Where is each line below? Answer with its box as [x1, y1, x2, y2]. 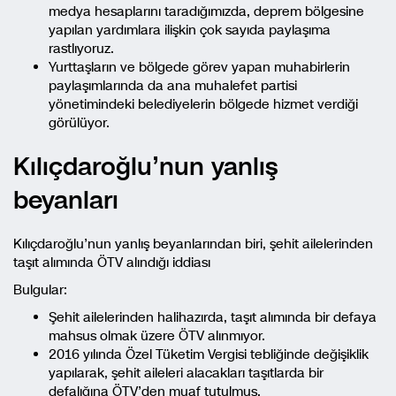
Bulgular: [13, 281, 67, 299]
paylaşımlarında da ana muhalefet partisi [49, 77, 297, 95]
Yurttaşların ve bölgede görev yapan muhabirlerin [49, 58, 350, 76]
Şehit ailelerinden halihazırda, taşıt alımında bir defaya [49, 308, 377, 326]
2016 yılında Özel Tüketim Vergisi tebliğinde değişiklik [49, 346, 369, 363]
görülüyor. [49, 114, 110, 132]
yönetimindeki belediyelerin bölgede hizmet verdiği [49, 95, 358, 113]
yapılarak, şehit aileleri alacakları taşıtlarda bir [49, 364, 324, 382]
